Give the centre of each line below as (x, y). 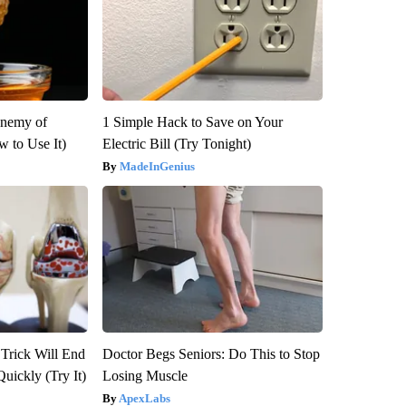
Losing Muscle (145, 375)
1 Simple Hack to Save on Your (192, 121)
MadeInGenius (157, 166)
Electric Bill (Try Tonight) (176, 143)
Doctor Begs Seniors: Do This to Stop (211, 353)
